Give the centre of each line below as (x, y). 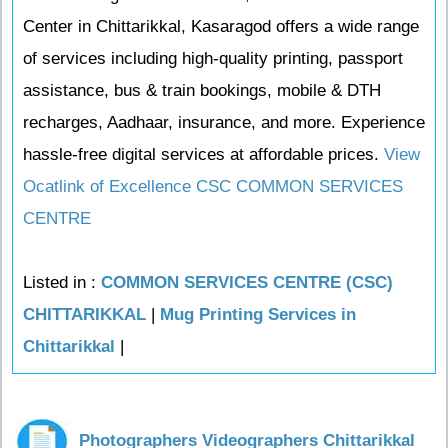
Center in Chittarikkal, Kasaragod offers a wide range (221, 26)
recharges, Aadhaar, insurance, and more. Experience (224, 122)
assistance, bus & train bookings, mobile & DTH (202, 90)
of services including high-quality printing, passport (213, 58)
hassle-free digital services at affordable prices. (203, 154)
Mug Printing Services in (258, 314)
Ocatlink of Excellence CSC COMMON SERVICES (213, 186)
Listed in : (62, 282)
